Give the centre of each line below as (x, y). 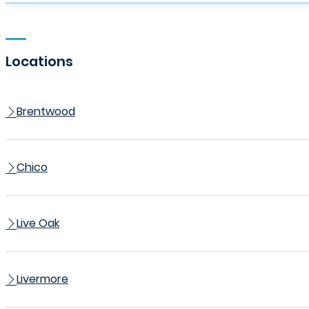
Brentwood (46, 112)
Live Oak (38, 223)
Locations (39, 62)
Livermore (42, 279)
